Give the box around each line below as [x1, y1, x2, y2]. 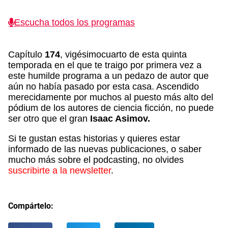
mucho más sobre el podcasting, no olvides [8, 155, 184, 165]
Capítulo [8, 49, 45, 60]
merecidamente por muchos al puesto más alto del [8, 92, 213, 103]
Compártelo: [8, 201, 53, 211]
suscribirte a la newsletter [8, 165, 111, 176]
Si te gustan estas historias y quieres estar [8, 133, 180, 144]
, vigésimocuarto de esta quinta [60, 49, 187, 60]
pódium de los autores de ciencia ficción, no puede [8, 103, 214, 113]
